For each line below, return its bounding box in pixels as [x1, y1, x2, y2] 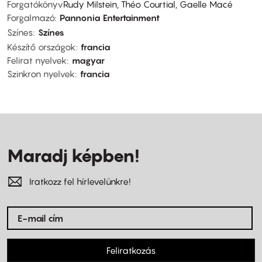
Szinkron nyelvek [7, 68, 75, 79]
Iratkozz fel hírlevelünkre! [29, 175, 130, 187]
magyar [72, 54, 105, 65]
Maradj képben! [7, 144, 139, 166]
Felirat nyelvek [7, 54, 67, 65]
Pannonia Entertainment [60, 12, 160, 23]
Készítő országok [7, 41, 75, 52]
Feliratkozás [106, 244, 156, 256]
